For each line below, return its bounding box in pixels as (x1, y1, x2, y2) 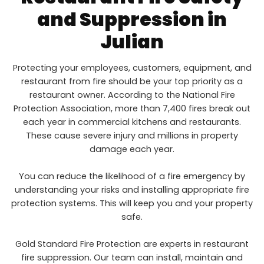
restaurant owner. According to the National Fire (29, 89, 235, 101)
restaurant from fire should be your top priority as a (21, 75, 243, 88)
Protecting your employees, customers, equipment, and (12, 62, 252, 74)
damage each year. (90, 143, 174, 156)
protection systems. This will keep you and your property (11, 197, 253, 210)
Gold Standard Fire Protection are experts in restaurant (15, 238, 249, 250)
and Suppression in (37, 6, 227, 32)
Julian (100, 28, 164, 55)
